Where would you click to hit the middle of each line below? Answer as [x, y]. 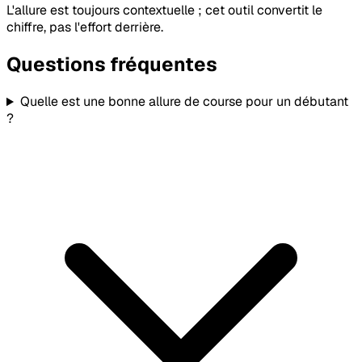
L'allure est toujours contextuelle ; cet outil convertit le [164, 11]
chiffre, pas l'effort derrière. [85, 27]
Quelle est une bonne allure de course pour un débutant [184, 102]
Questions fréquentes [112, 65]
